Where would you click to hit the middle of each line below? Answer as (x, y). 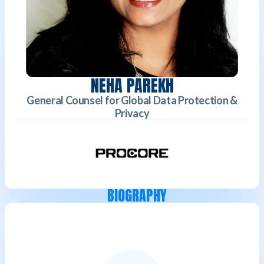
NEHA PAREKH (132, 85)
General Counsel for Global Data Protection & (132, 100)
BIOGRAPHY (137, 196)
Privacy (132, 113)
